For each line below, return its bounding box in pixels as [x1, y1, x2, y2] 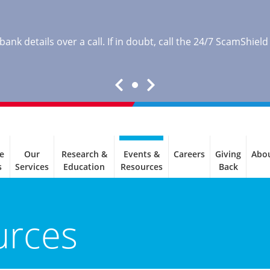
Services [15, 161, 49, 172]
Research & [61, 148, 107, 160]
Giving [215, 148, 241, 160]
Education [63, 161, 105, 172]
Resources [120, 161, 163, 172]
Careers [174, 148, 205, 160]
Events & [123, 148, 160, 160]
